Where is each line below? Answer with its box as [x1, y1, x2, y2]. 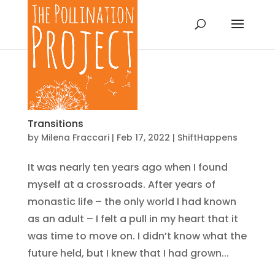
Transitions [27, 117, 83, 131]
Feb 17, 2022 [116, 131, 170, 144]
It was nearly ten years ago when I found [27, 160, 228, 174]
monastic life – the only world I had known [27, 195, 236, 209]
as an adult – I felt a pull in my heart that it [27, 212, 238, 226]
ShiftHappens [177, 131, 238, 144]
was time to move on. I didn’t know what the [27, 229, 247, 243]
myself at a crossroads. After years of [27, 177, 215, 192]
